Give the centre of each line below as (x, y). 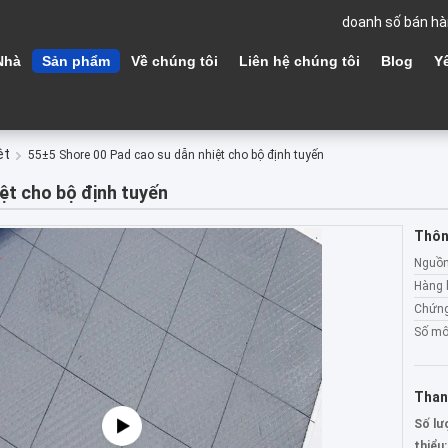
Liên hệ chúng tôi (299, 61)
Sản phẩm (76, 61)
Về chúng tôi (174, 61)
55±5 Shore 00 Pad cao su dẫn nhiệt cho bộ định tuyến (176, 155)
